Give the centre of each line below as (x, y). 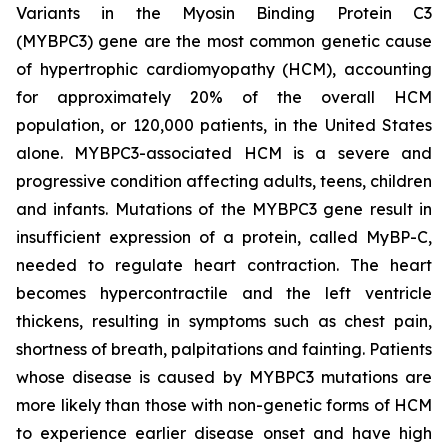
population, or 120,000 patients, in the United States (224, 125)
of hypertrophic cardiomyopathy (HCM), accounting (224, 69)
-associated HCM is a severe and (286, 153)
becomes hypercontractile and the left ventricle (224, 293)
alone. (45, 153)
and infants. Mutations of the (134, 209)
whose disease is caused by (132, 377)
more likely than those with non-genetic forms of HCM (224, 405)
